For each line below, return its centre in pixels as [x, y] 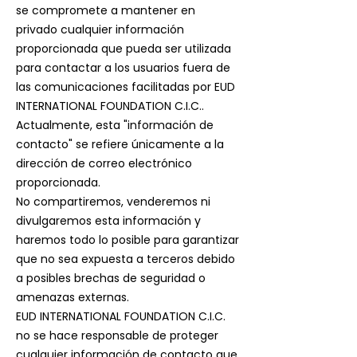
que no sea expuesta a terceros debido [126, 259]
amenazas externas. [73, 297]
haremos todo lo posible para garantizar [127, 240]
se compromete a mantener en [106, 10]
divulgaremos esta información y [108, 221]
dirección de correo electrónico [104, 163]
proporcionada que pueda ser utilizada [124, 49]
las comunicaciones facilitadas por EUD [126, 87]
